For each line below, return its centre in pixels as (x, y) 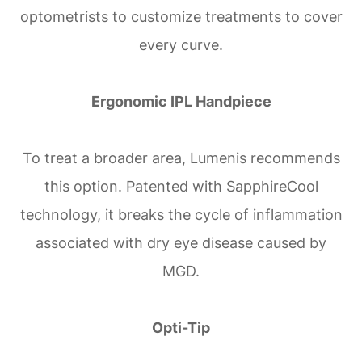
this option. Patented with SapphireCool (181, 186)
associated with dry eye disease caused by (181, 242)
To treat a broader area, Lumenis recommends (181, 158)
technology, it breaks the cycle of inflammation (181, 214)
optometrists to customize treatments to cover (181, 16)
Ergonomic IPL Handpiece (181, 101)
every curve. (181, 44)
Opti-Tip (181, 327)
